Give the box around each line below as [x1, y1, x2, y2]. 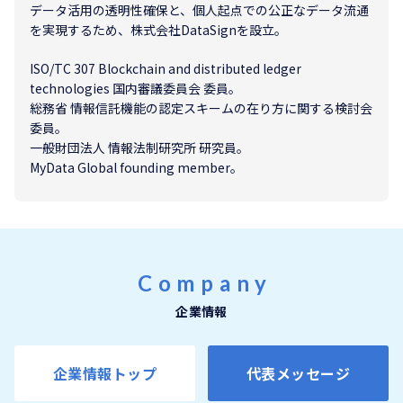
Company [137, 270, 273, 296]
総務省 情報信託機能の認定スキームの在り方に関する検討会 [30, 99, 372, 117]
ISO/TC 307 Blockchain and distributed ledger [30, 59, 301, 77]
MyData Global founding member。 [30, 158, 243, 176]
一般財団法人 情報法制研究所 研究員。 [30, 139, 249, 157]
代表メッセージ [246, 362, 351, 384]
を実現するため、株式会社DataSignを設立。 [30, 21, 287, 39]
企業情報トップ [52, 362, 157, 384]
